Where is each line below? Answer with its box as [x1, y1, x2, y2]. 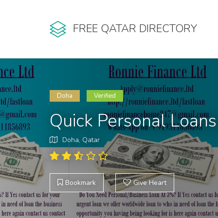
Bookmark [65, 178, 96, 187]
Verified [94, 91, 116, 100]
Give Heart [133, 178, 166, 187]
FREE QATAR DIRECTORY [73, 21, 197, 36]
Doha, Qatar [62, 135, 100, 145]
